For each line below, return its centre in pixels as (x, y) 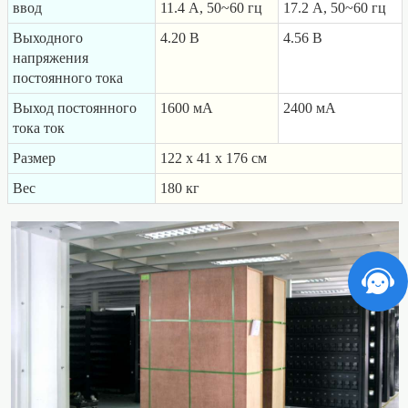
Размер (34, 158)
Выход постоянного (75, 108)
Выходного (48, 38)
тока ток (39, 128)
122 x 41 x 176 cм (214, 158)
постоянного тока (68, 78)
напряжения (51, 58)
